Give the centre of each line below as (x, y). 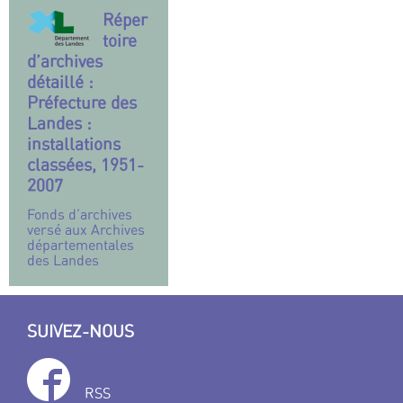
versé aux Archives (86, 229)
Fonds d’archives (80, 214)
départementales (81, 244)
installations (74, 143)
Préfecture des (82, 102)
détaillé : (60, 81)
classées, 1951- (85, 164)
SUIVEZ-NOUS (81, 331)
